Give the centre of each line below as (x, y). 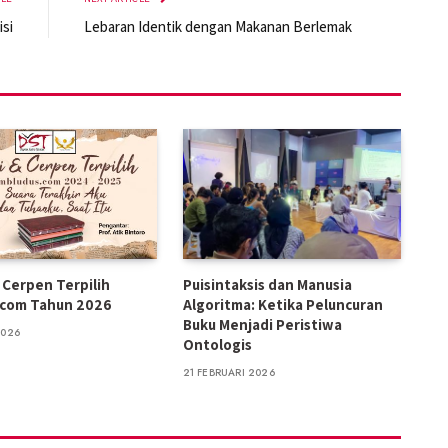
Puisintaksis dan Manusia (267, 284)
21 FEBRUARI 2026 (228, 372)
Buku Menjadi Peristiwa (262, 324)
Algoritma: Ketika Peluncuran (282, 304)
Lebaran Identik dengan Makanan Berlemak (217, 26)
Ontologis (217, 344)
